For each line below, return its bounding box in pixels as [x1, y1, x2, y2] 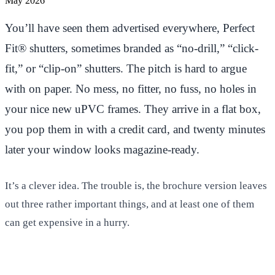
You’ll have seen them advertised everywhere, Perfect [5, 21, 255, 34]
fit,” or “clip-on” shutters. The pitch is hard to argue [5, 61, 247, 75]
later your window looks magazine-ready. [5, 142, 199, 156]
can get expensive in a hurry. [5, 217, 130, 229]
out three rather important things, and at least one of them [5, 198, 254, 211]
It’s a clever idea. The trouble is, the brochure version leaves [5, 180, 267, 192]
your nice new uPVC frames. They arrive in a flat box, [5, 102, 261, 115]
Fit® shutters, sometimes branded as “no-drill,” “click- [5, 41, 258, 55]
